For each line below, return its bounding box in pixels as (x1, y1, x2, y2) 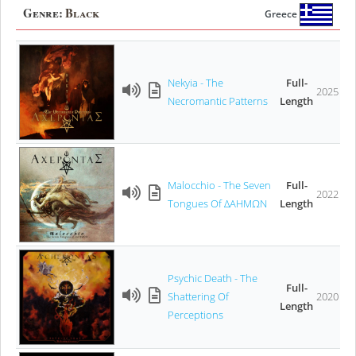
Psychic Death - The (168, 270, 257, 285)
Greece (265, 7, 300, 21)
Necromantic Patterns (168, 93, 268, 108)
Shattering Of (168, 288, 229, 304)
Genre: (23, 4, 66, 22)
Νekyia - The (168, 75, 223, 90)
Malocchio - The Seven (168, 177, 271, 192)
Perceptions (168, 307, 223, 322)
